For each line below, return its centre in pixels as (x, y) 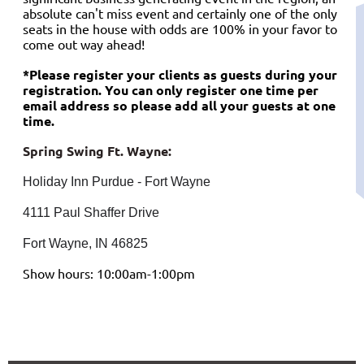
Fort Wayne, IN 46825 (85, 243)
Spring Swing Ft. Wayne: (97, 150)
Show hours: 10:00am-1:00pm (109, 273)
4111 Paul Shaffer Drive (91, 212)
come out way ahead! (84, 43)
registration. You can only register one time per (171, 89)
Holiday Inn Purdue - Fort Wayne (117, 181)
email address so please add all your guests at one (179, 105)
